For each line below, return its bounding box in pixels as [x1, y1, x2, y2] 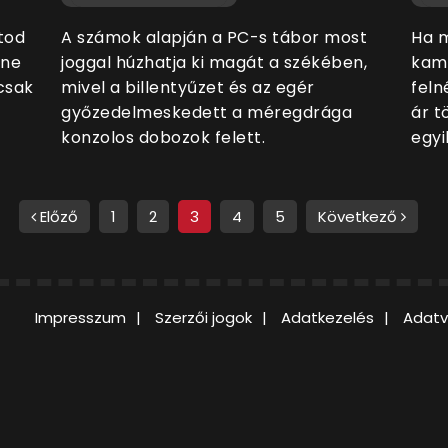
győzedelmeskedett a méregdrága [61, 101, 352, 125]
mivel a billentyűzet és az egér [61, 76, 315, 100]
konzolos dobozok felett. [61, 126, 265, 150]
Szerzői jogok [155, 307, 252, 329]
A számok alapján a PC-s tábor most [61, 26, 367, 50]
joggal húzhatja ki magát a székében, [61, 51, 367, 75]
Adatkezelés [281, 307, 374, 329]
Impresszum [35, 307, 126, 329]
